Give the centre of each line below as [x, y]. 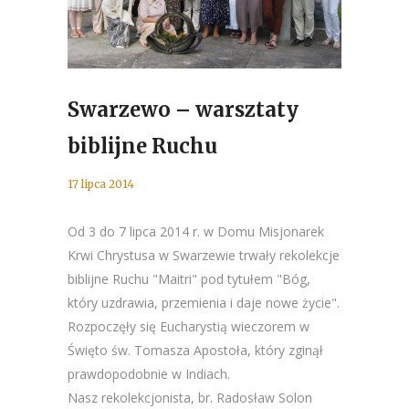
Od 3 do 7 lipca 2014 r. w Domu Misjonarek [196, 231]
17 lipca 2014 [101, 184]
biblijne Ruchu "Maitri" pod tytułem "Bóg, [189, 279]
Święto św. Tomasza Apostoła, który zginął [195, 350]
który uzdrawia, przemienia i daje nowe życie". [204, 303]
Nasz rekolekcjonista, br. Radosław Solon [190, 398]
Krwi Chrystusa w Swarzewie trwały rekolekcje [204, 255]
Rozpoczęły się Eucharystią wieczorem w [189, 326]
